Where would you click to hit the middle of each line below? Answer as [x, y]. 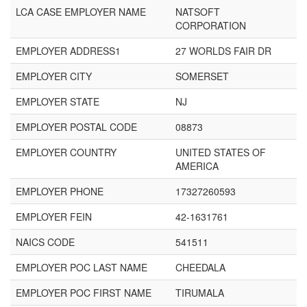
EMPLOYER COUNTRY [66, 152]
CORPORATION [211, 25]
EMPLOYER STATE [58, 101]
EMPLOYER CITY [54, 76]
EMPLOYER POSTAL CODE [76, 127]
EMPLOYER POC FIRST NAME [84, 293]
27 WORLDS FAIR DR [223, 51]
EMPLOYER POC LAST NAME [82, 267]
